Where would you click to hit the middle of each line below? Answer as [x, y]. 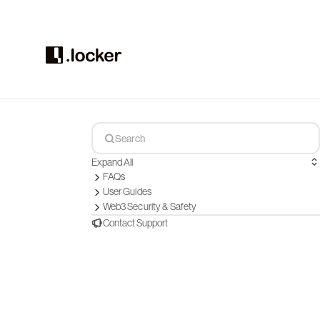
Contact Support [135, 223]
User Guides [127, 191]
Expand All [112, 162]
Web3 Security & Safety [150, 206]
